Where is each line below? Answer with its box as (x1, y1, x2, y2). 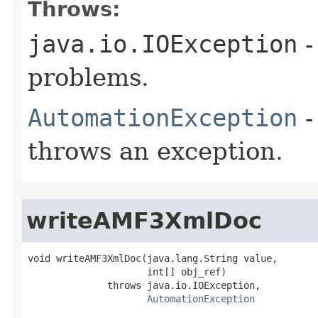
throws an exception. (28, 136, 283, 165)
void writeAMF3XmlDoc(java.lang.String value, (28, 252, 278, 264)
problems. (28, 62, 149, 92)
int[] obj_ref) (28, 265, 226, 278)
